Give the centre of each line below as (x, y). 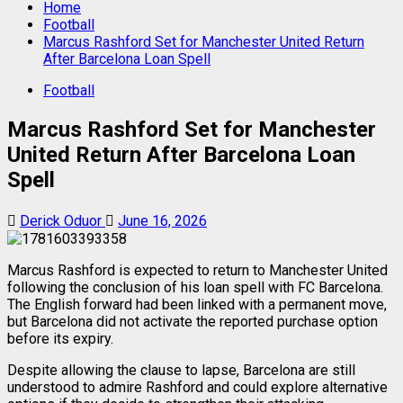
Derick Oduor (63, 220)
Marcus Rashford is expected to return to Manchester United (197, 270)
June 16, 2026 (162, 220)
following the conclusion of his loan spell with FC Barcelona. (195, 287)
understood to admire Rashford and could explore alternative (197, 387)
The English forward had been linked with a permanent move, (197, 304)
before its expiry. (60, 338)
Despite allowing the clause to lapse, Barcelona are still (181, 370)
